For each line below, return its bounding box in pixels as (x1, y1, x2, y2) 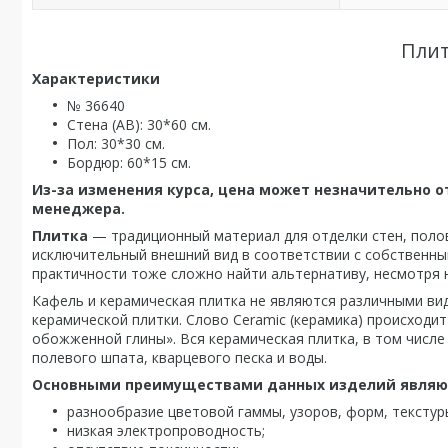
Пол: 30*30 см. (67, 134, 165, 153)
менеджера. (32, 199, 125, 218)
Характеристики (32, 69, 160, 88)
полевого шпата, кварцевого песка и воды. (32, 348, 327, 367)
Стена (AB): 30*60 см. (67, 115, 211, 134)
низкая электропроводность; (67, 421, 265, 440)
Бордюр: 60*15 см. (67, 153, 191, 172)
